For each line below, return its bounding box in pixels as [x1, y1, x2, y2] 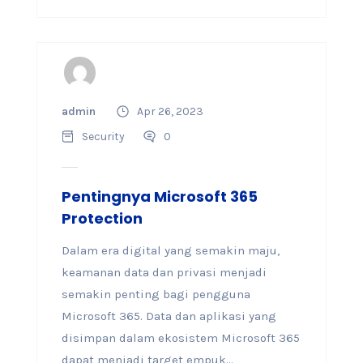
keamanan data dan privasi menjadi [61, 265, 267, 280]
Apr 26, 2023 [136, 105, 203, 118]
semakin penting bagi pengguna [61, 287, 250, 301]
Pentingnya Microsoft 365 [61, 186, 258, 207]
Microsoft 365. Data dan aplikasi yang [61, 309, 276, 323]
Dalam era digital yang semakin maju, [61, 243, 280, 258]
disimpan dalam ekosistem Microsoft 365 [61, 331, 300, 345]
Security [81, 130, 125, 143]
